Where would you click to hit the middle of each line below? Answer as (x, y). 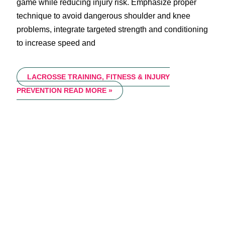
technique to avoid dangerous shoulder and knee (103, 16)
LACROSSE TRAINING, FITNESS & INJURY (98, 77)
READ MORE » (87, 90)
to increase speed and (56, 43)
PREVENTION (39, 90)
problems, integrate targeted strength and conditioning (112, 29)
